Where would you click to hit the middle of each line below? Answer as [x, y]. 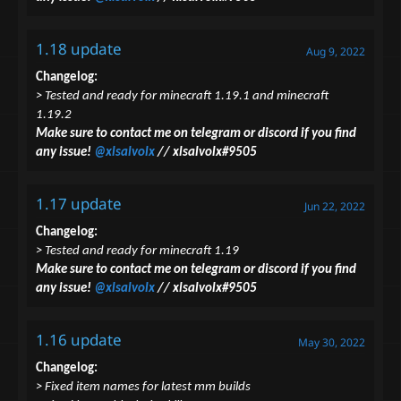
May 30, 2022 [332, 343]
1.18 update [79, 49]
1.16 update [79, 340]
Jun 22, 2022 [335, 207]
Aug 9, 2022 [336, 52]
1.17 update [79, 204]
